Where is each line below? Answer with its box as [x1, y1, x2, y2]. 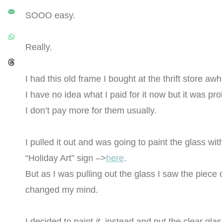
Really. [25, 42, 52, 52]
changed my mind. [25, 184, 98, 195]
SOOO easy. [25, 10, 75, 20]
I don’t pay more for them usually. [25, 105, 157, 115]
